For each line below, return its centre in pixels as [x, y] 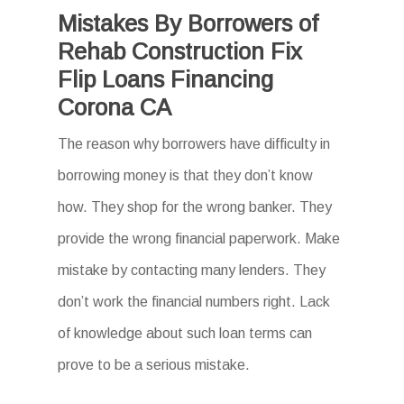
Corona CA [115, 107]
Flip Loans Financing [166, 79]
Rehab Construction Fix [180, 51]
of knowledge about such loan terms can [185, 333]
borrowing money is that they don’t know [186, 175]
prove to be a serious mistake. [154, 365]
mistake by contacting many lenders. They [192, 270]
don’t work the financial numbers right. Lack [194, 302]
